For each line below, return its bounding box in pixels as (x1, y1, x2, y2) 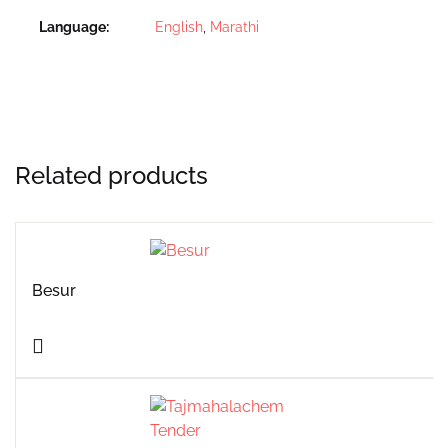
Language (39, 18, 106, 35)
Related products (15, 160, 208, 190)
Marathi (210, 18, 259, 35)
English (155, 18, 203, 35)
